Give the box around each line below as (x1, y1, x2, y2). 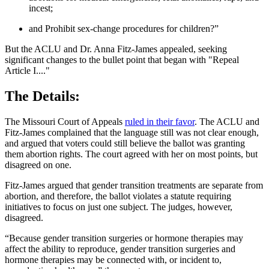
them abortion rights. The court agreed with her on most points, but (5, 148, 258, 159)
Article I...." (5, 65, 50, 76)
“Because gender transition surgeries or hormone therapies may (5, 232, 243, 243)
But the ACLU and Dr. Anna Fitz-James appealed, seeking (5, 44, 227, 55)
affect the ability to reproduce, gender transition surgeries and (5, 243, 235, 254)
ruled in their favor (125, 116, 195, 127)
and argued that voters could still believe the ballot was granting (5, 138, 245, 148)
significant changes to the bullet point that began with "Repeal (5, 55, 239, 65)
